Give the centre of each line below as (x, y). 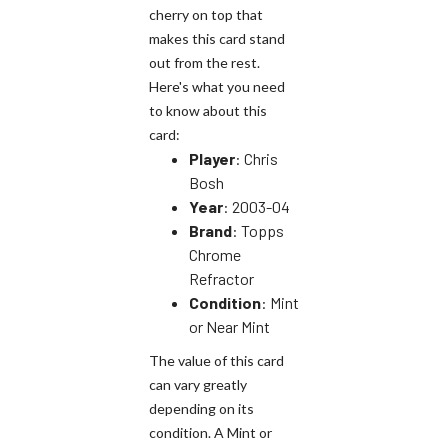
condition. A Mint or (210, 432)
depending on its (201, 408)
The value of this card (216, 360)
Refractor (221, 278)
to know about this (208, 110)
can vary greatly (198, 384)
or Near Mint (229, 326)
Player (212, 158)
